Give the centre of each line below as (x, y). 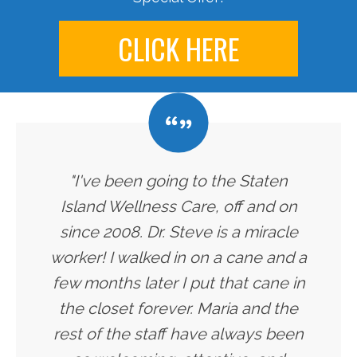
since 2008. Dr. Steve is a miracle (178, 232)
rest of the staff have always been (178, 334)
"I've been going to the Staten (178, 181)
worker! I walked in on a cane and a (178, 258)
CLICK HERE (178, 49)
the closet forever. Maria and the (178, 309)
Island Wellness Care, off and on (178, 207)
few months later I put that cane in (178, 283)
